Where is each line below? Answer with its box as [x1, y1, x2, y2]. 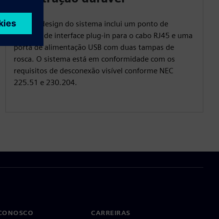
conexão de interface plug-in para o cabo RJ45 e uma [13, 31, 193, 40]
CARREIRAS [91, 209, 131, 217]
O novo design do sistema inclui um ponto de [13, 19, 168, 28]
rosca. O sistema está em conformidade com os [13, 54, 175, 64]
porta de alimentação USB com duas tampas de [13, 43, 174, 52]
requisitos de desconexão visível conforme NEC [13, 66, 173, 75]
